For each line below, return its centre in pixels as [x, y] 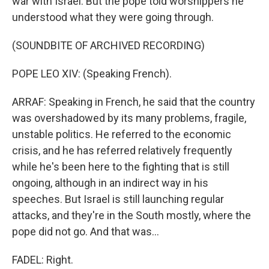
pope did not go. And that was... [86, 231]
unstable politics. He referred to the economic [122, 134]
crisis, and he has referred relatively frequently [122, 150]
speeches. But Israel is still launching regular [118, 199]
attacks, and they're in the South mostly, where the [131, 215]
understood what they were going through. [113, 17]
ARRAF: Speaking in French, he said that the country [134, 102]
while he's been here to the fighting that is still [121, 167]
